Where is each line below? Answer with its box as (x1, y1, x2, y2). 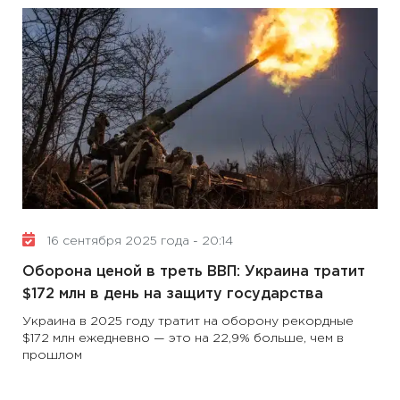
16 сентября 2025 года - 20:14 (44, 236, 233, 246)
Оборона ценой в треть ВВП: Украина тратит (22, 265, 365, 279)
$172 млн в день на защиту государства (22, 287, 323, 301)
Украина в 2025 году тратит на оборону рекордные (22, 316, 354, 327)
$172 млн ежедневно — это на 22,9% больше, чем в (22, 333, 344, 344)
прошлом (22, 350, 82, 361)
